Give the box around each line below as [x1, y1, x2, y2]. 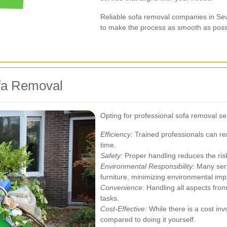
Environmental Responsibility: [100, 162, 195, 170]
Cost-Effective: [100, 205, 147, 213]
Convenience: [100, 183, 144, 192]
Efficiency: [100, 130, 133, 138]
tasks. [100, 194, 119, 202]
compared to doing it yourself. [100, 215, 196, 223]
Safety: [100, 152, 123, 160]
